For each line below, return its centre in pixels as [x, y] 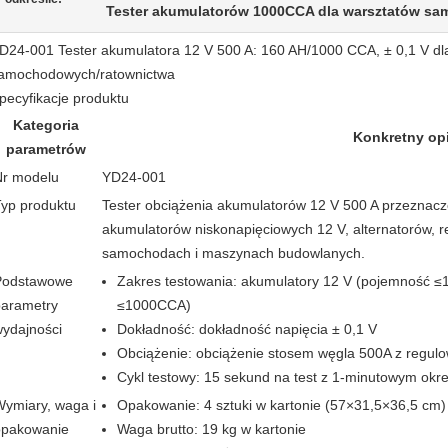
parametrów [45, 149]
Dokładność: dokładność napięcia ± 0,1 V [247, 329]
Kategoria [45, 125]
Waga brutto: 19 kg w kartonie [211, 429]
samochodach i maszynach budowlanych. [233, 253]
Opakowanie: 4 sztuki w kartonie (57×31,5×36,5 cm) [281, 405]
